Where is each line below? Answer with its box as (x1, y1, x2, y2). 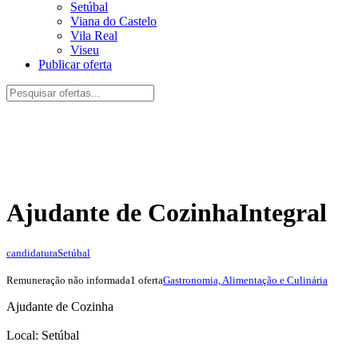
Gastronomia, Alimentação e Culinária (163, 273, 328, 286)
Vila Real (70, 29, 117, 42)
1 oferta (130, 273, 163, 286)
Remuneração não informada (6, 273, 130, 286)
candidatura (6, 246, 58, 259)
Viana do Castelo (70, 14, 157, 28)
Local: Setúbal (6, 328, 79, 342)
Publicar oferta (38, 58, 112, 71)
